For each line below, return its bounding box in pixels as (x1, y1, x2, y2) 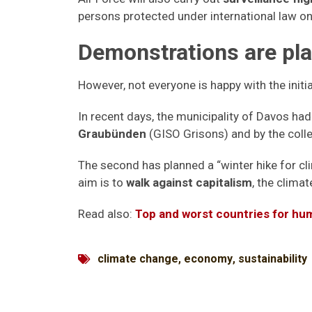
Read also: (78, 207, 135, 221)
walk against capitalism (126, 175, 252, 189)
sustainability (238, 252, 307, 265)
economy (184, 252, 233, 265)
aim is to (78, 175, 126, 189)
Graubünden (78, 127, 146, 141)
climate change (97, 252, 178, 265)
